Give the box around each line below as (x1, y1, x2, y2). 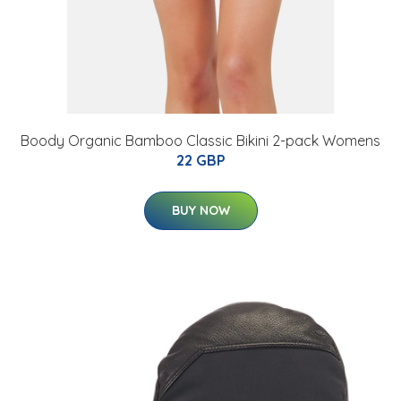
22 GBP (175, 151, 226, 170)
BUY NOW (171, 202, 230, 219)
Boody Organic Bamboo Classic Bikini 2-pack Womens (21, 132, 380, 150)
